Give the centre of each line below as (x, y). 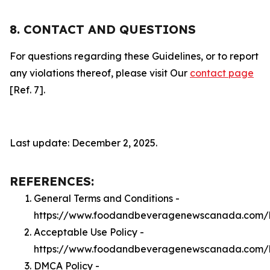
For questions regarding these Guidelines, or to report (134, 56)
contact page (222, 73)
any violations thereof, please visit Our (100, 73)
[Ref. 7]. (27, 90)
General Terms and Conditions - (107, 198)
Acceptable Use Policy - (89, 232)
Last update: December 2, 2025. (83, 143)
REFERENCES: (52, 181)
